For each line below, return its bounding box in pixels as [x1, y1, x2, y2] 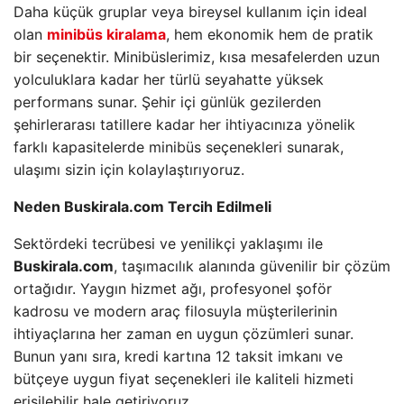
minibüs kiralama [47, 25, 166, 43]
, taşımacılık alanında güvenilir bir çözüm [114, 257, 390, 275]
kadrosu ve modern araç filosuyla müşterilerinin [14, 302, 337, 320]
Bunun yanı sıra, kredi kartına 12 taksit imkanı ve [14, 347, 343, 365]
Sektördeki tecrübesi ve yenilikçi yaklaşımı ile [14, 234, 323, 252]
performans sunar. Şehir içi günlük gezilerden [14, 93, 321, 111]
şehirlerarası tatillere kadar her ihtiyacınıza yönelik [14, 115, 355, 133]
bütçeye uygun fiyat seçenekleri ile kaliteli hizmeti [14, 370, 353, 388]
